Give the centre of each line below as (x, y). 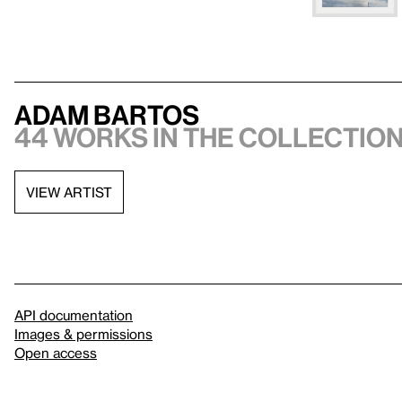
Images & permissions (83, 334)
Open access (56, 353)
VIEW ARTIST (69, 192)
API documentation (74, 315)
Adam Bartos (107, 115)
